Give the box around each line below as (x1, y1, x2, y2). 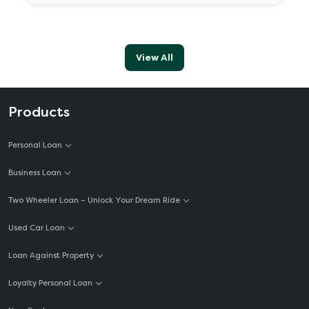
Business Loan (8, 168, 61, 178)
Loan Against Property (8, 251, 94, 261)
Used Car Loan (8, 223, 65, 233)
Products (8, 103, 70, 120)
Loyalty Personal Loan (8, 279, 92, 288)
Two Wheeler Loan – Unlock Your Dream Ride (8, 196, 180, 206)
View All (136, 52, 173, 63)
